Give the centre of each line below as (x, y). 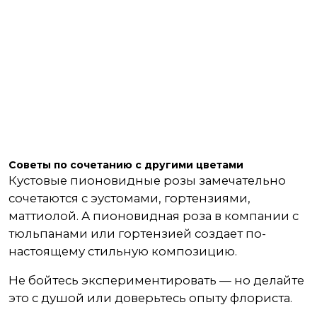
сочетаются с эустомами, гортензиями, (129, 198)
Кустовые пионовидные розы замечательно (147, 180)
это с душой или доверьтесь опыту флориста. (150, 298)
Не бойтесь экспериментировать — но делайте (156, 280)
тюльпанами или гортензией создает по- (137, 234)
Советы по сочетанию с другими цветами (126, 165)
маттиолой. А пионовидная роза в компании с (154, 216)
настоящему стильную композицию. (123, 251)
